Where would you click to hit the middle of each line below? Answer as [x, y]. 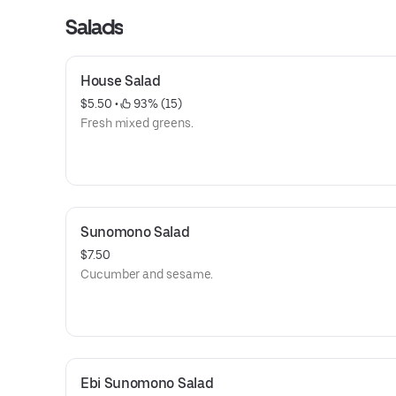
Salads [95, 27]
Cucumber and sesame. [147, 274]
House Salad [121, 81]
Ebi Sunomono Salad [147, 383]
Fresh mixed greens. [137, 123]
